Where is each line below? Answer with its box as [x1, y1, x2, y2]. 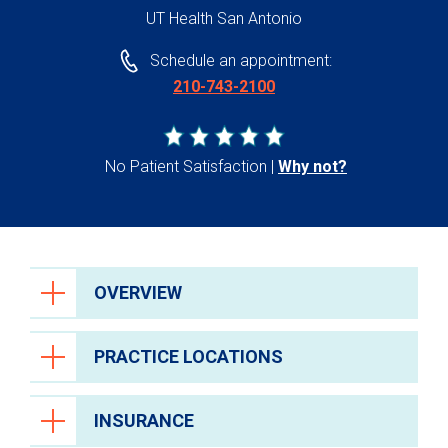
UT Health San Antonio [146, 9, 302, 28]
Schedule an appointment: [149, 51, 332, 71]
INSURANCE [94, 410, 194, 432]
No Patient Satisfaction [105, 157, 267, 177]
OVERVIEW [94, 282, 182, 304]
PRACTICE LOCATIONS [94, 346, 283, 368]
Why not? [278, 157, 347, 177]
